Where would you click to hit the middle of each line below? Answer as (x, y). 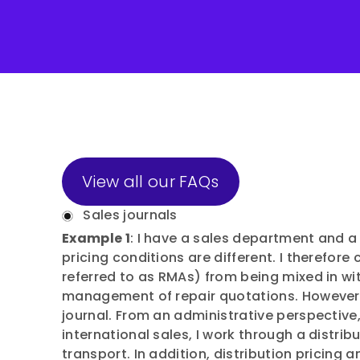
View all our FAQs (151, 182)
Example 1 (96, 238)
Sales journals (130, 215)
